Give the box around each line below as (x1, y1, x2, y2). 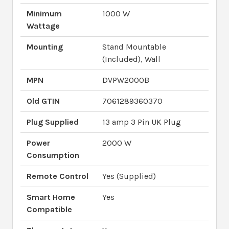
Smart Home (27, 192, 75, 202)
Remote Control (27, 171, 88, 181)
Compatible (27, 204, 72, 214)
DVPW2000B (102, 75, 149, 85)
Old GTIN (27, 96, 60, 106)
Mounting (27, 41, 63, 52)
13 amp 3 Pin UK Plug (102, 117, 181, 127)
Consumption (27, 150, 79, 160)
